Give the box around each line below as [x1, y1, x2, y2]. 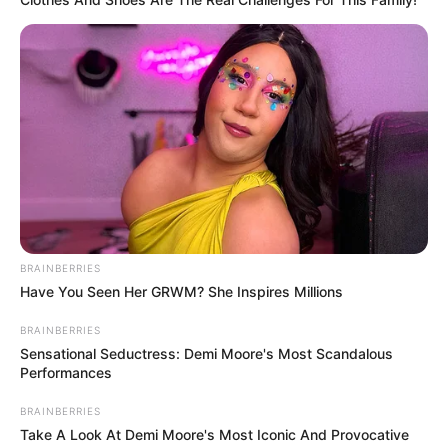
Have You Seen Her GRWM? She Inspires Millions [20, 282, 343, 300]
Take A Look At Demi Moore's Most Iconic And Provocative [20, 425, 409, 443]
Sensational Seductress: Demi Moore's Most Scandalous [20, 344, 393, 362]
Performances [20, 363, 112, 381]
